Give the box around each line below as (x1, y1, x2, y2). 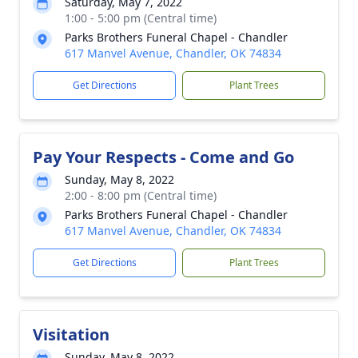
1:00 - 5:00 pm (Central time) (65, 10, 217, 26)
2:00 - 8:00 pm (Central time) (65, 188, 217, 203)
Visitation (33, 324, 109, 345)
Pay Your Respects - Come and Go (33, 146, 294, 168)
